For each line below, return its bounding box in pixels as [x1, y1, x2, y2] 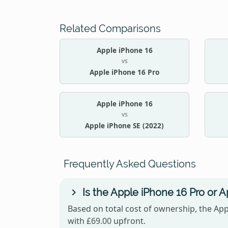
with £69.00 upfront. [68, 215, 146, 226]
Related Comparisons [60, 22, 161, 35]
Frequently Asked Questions [64, 157, 196, 170]
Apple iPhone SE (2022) [85, 120, 164, 130]
